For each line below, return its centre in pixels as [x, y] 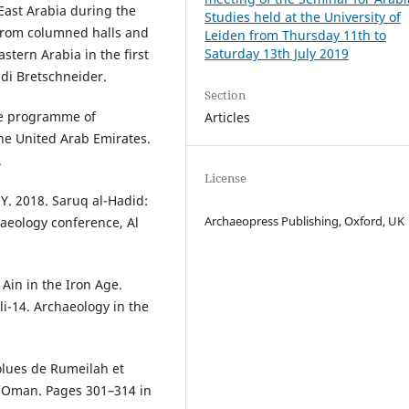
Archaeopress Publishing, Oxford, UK [305, 221]
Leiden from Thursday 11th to [296, 36]
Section [225, 95]
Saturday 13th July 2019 [277, 54]
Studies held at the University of [303, 17]
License [226, 178]
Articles [228, 118]
